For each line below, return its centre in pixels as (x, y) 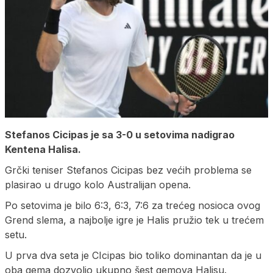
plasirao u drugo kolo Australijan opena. (98, 184)
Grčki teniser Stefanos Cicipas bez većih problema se (128, 170)
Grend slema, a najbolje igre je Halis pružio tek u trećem (134, 220)
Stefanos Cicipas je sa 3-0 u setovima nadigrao (120, 134)
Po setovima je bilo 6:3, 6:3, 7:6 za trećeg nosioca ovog (133, 205)
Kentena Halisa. (43, 149)
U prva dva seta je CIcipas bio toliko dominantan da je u (133, 255)
